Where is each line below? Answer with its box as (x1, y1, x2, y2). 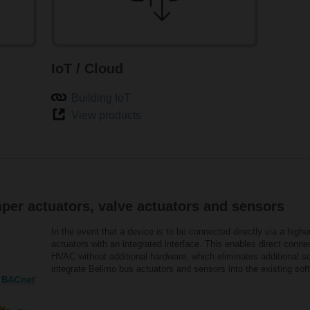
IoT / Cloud (51, 60, 123, 76)
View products (71, 109, 142, 121)
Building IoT (71, 92, 131, 104)
